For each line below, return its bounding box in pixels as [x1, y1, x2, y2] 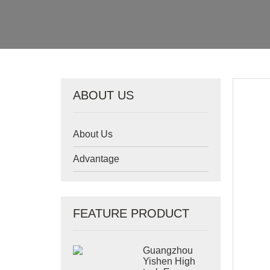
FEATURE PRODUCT [72, 207, 189, 220]
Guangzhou [143, 245, 193, 256]
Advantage [72, 154, 119, 164]
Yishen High [143, 256, 196, 266]
